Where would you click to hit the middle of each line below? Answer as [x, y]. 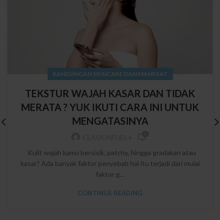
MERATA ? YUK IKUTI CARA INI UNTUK [110, 107]
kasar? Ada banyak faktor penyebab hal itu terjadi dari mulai [110, 163]
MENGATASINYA [110, 121]
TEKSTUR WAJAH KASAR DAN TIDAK [110, 93]
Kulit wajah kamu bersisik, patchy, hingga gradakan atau [110, 152]
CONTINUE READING [110, 193]
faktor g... [110, 174]
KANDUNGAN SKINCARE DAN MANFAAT [110, 74]
